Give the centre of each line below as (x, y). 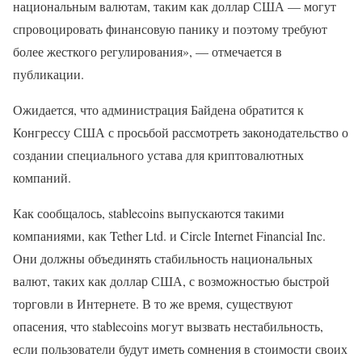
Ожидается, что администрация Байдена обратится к (158, 109)
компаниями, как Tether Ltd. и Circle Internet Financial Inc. (169, 236)
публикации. (48, 74)
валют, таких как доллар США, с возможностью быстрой (171, 281)
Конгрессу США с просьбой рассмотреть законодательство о (181, 132)
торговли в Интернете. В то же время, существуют (153, 303)
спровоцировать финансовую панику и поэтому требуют (170, 29)
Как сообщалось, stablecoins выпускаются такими (149, 213)
